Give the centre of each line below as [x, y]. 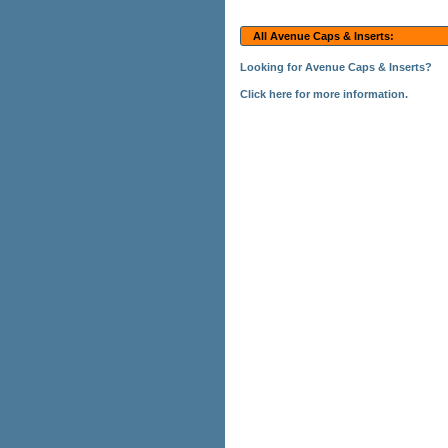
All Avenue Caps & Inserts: [323, 36]
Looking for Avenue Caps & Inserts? [336, 67]
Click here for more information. [324, 94]
